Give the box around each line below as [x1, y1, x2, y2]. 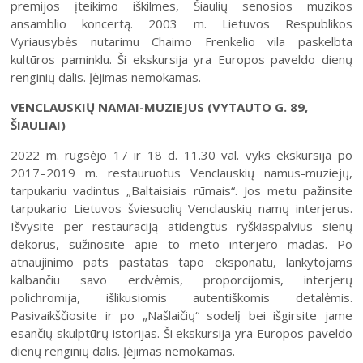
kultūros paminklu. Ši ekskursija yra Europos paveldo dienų [11, 51, 352, 68]
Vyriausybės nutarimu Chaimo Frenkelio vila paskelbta [11, 33, 352, 50]
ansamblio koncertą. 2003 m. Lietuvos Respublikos [11, 15, 352, 32]
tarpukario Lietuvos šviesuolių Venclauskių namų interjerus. [11, 200, 352, 217]
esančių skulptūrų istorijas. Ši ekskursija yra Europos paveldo [11, 325, 352, 342]
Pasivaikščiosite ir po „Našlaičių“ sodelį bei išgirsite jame [11, 307, 352, 324]
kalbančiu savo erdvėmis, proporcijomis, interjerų [11, 271, 352, 288]
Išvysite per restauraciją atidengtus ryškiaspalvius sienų [11, 218, 352, 235]
